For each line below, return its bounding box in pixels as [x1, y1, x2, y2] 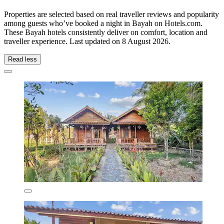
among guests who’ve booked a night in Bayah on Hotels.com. [4, 19, 202, 28]
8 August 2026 [122, 37, 168, 46]
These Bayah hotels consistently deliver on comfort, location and [4, 28, 207, 37]
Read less [8, 55, 37, 63]
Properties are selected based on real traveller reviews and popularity [4, 10, 219, 19]
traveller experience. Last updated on [4, 37, 122, 46]
